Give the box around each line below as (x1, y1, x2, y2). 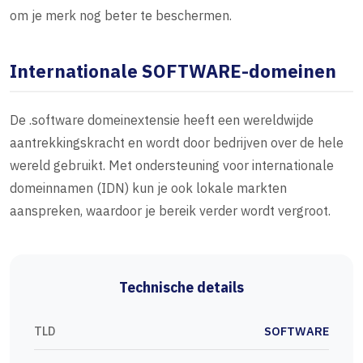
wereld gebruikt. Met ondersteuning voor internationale (10, 157, 334, 174)
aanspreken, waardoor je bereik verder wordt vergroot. (10, 203, 331, 220)
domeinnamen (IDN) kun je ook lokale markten (10, 180, 287, 197)
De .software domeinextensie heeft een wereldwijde (10, 112, 314, 129)
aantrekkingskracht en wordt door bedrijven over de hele (10, 135, 344, 152)
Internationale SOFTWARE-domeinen (10, 59, 336, 83)
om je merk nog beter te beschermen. (10, 7, 232, 24)
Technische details (119, 278, 244, 297)
